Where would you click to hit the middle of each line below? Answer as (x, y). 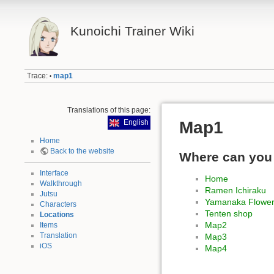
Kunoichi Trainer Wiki (132, 31)
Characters (58, 205)
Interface (54, 173)
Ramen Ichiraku (235, 191)
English (136, 123)
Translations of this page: (109, 110)
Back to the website (82, 151)
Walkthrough (61, 184)
